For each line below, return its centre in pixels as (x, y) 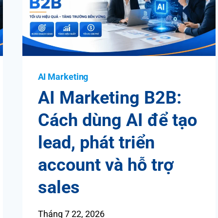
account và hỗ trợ (106, 165)
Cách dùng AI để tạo (117, 120)
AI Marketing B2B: (109, 98)
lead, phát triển (96, 142)
